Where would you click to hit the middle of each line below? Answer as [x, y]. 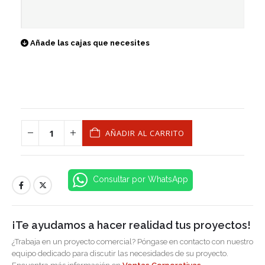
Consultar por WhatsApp [139, 180]
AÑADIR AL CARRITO [145, 133]
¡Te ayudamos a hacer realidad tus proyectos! [131, 225]
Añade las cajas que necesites [90, 43]
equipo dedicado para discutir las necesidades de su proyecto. [120, 254]
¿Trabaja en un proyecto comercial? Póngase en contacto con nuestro [132, 242]
